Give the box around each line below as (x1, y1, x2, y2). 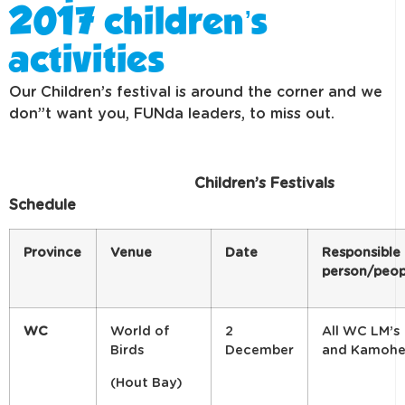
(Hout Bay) (110, 375, 183, 390)
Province (24, 246, 81, 260)
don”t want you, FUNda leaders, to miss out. (9, 107, 339, 122)
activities (9, 45, 164, 80)
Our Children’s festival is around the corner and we (9, 85, 382, 100)
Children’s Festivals (9, 175, 334, 191)
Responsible (322, 246, 400, 260)
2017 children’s (9, 7, 268, 42)
